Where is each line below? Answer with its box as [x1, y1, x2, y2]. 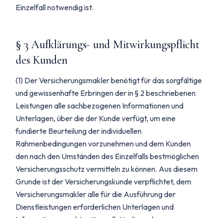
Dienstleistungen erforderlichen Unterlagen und [16, 202, 174, 212]
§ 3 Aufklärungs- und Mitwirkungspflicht [16, 37, 200, 52]
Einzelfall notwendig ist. [16, 2, 93, 12]
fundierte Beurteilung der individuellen [16, 126, 142, 136]
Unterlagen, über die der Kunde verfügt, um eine [16, 113, 176, 123]
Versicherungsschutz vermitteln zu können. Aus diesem [16, 164, 198, 174]
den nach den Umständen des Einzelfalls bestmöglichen [16, 151, 199, 161]
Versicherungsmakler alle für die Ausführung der [16, 189, 176, 199]
